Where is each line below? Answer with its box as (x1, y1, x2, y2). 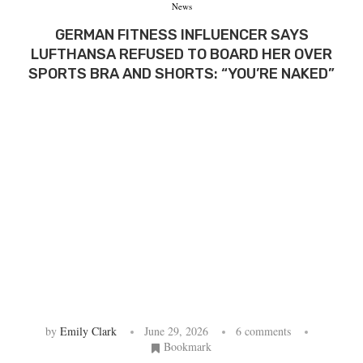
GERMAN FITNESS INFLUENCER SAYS (54, 25, 309, 44)
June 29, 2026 (143, 322, 208, 339)
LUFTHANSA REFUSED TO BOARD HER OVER (31, 45, 332, 63)
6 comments (235, 322, 291, 339)
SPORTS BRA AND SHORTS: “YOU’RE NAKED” (28, 64, 335, 83)
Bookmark (164, 338, 211, 354)
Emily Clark (59, 322, 117, 339)
